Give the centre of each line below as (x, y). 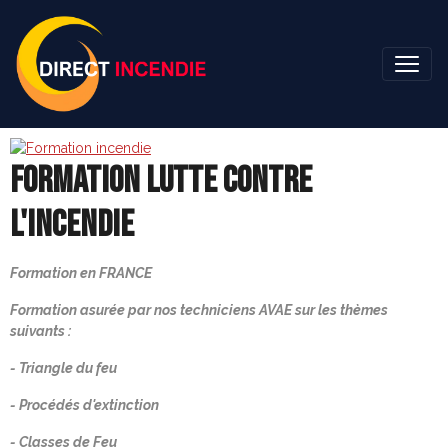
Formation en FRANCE (81, 273)
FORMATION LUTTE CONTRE (161, 181)
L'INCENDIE (72, 225)
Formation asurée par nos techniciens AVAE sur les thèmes (199, 310)
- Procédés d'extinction (84, 405)
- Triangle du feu (63, 368)
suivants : (40, 331)
